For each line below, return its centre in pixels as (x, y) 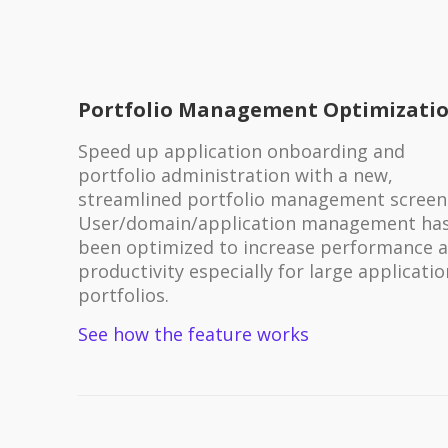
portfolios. (123, 294)
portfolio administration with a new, (235, 174)
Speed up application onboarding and (241, 150)
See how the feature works (193, 333)
